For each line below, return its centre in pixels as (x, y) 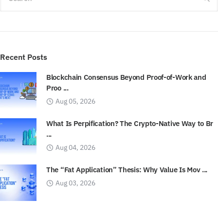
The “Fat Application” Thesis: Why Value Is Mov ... (127, 169)
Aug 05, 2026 (75, 101)
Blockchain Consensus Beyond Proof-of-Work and (126, 77)
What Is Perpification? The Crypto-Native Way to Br (130, 123)
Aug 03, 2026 (75, 183)
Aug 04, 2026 (75, 147)
